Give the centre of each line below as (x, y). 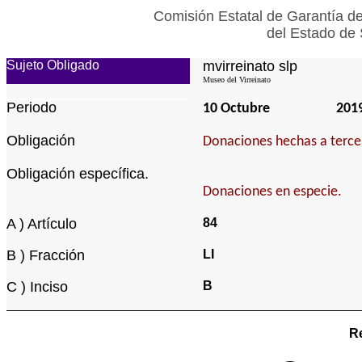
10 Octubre (236, 109)
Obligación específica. (78, 174)
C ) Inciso (37, 287)
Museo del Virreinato (237, 80)
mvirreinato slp (250, 66)
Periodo (32, 107)
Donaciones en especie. (272, 192)
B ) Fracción (46, 255)
